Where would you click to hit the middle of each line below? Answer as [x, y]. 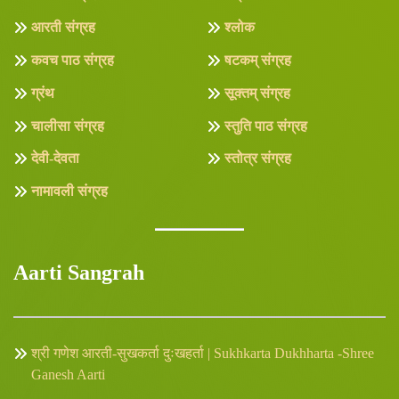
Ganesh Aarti [68, 375]
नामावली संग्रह [69, 191]
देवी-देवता [55, 159]
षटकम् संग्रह [258, 61]
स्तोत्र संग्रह [258, 159]
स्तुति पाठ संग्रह [266, 126]
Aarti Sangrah [79, 272]
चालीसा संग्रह [68, 126]
